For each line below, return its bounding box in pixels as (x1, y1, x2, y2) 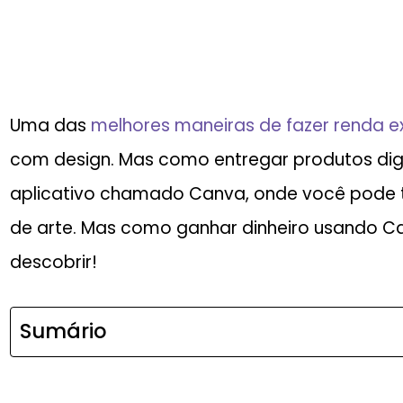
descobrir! (10, 250, 97, 274)
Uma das (10, 113, 91, 138)
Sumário (20, 317, 107, 346)
